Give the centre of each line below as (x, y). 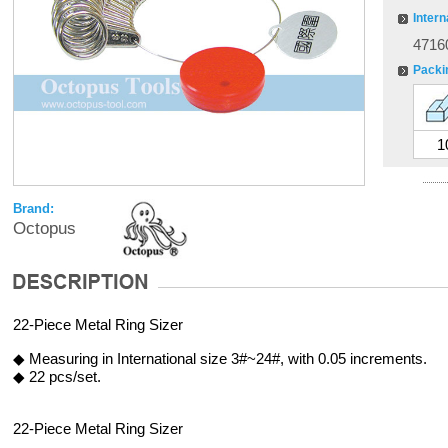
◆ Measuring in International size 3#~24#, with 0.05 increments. (219, 358)
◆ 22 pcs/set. (56, 376)
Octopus (44, 228)
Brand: (33, 208)
